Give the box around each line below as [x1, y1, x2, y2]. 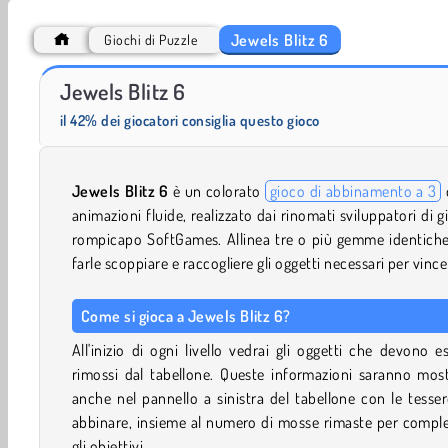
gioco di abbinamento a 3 [269, 180, 437, 201]
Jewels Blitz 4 [275, 69, 355, 87]
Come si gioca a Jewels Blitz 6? [81, 305, 291, 326]
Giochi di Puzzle [104, 30, 198, 48]
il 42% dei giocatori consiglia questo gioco [60, 110, 320, 130]
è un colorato [168, 180, 265, 201]
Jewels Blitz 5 [35, 69, 115, 87]
